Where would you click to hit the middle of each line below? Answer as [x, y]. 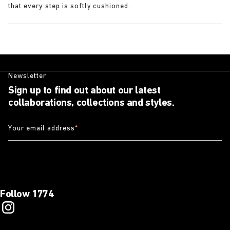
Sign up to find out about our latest [84, 91]
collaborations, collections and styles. [91, 103]
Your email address [42, 128]
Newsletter [27, 76]
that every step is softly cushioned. [70, 6]
